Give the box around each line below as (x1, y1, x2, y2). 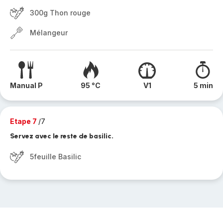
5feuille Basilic (30, 152, 81, 161)
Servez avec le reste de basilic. (10, 132, 113, 140)
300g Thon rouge (30, 8, 91, 17)
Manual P (10, 81, 43, 90)
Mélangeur (30, 28, 68, 37)
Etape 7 (10, 117, 38, 125)
